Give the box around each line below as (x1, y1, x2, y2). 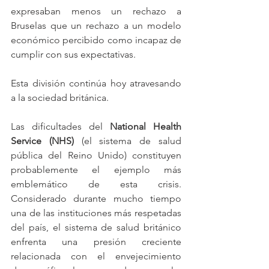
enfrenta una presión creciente (11, 236, 181, 247)
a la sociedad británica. (11, 92, 109, 103)
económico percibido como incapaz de (11, 34, 181, 46)
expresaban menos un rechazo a (11, 5, 181, 17)
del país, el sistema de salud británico (11, 222, 181, 233)
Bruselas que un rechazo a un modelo (11, 20, 181, 31)
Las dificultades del (11, 121, 110, 132)
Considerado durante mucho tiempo (11, 193, 181, 204)
